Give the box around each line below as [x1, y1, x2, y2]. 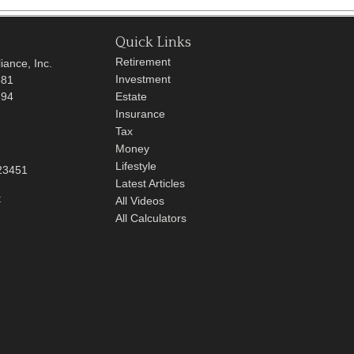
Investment [115, 73, 171, 85]
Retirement [115, 55, 171, 68]
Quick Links [115, 35, 191, 51]
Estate [115, 90, 147, 103]
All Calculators [115, 212, 186, 224]
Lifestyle [115, 160, 156, 172]
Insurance [115, 107, 165, 120]
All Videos [115, 194, 164, 207]
